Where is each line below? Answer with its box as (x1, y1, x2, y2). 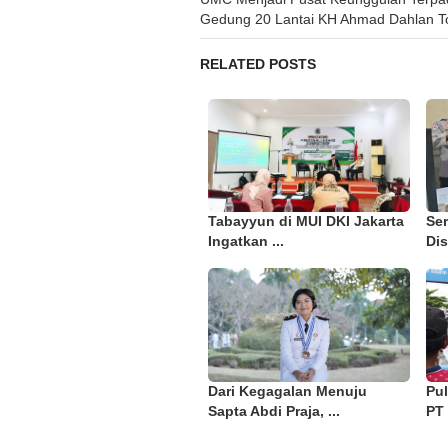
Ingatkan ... (208, 234, 284, 250)
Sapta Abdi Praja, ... (208, 403, 340, 419)
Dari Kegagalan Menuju (208, 383, 367, 399)
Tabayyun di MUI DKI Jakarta (208, 214, 404, 230)
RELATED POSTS (200, 56, 316, 72)
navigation (199, 13, 329, 45)
